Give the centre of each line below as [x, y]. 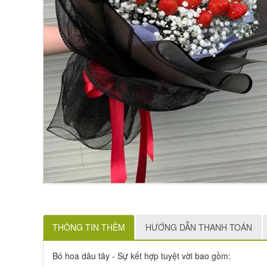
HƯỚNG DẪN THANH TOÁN [199, 227]
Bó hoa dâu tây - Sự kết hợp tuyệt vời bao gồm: [142, 256]
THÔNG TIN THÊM [89, 227]
